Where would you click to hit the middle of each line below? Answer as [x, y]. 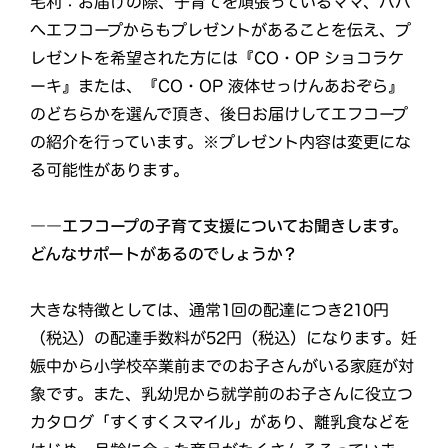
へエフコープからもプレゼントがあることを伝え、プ [221, 29]
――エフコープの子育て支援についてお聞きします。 [218, 225]
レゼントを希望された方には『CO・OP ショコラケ [217, 57]
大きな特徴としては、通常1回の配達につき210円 [209, 309]
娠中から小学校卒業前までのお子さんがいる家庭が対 [221, 365]
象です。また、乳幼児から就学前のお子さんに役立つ [221, 393]
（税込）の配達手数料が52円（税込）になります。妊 [223, 337]
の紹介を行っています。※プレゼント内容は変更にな [220, 141]
